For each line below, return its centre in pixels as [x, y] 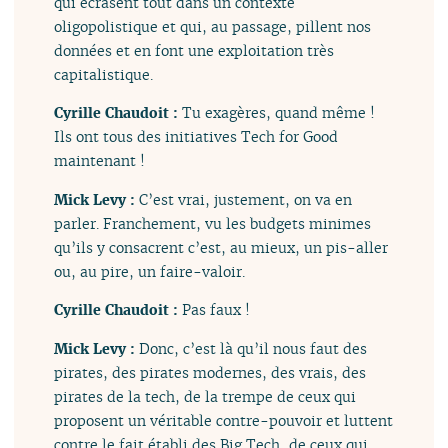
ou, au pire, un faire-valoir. [150, 271]
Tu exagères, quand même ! [279, 113]
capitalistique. [104, 75]
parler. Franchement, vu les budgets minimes [213, 223]
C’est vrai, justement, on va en [246, 199]
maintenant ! [100, 161]
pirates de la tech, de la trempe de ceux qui [205, 396]
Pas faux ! [216, 310]
